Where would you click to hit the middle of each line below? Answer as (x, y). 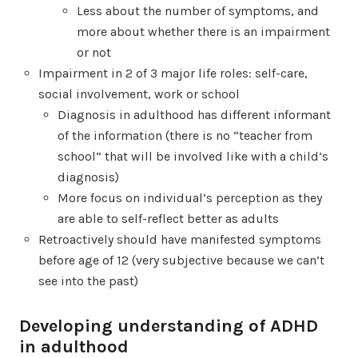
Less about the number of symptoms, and (198, 10)
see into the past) (88, 280)
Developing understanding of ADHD (169, 326)
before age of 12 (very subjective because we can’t (181, 260)
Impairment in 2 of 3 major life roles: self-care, (173, 73)
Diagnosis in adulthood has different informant (194, 114)
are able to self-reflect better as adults (168, 218)
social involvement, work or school (139, 93)
